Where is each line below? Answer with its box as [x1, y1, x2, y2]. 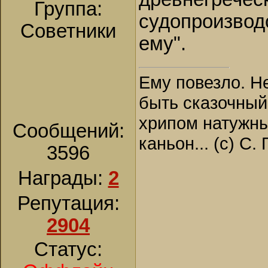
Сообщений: [12, 120, 124, 142]
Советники [20, 20, 116, 42]
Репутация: [17, 193, 120, 214]
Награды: [17, 167, 108, 189]
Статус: [34, 239, 102, 260]
